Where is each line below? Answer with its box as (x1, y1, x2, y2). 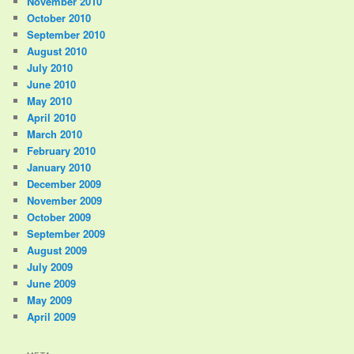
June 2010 (27, 76, 77, 92)
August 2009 (27, 242, 88, 258)
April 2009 (27, 308, 77, 324)
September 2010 (27, 26, 106, 42)
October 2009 (27, 209, 92, 224)
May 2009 (27, 292, 73, 307)
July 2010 (27, 59, 73, 75)
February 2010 (27, 142, 96, 158)
